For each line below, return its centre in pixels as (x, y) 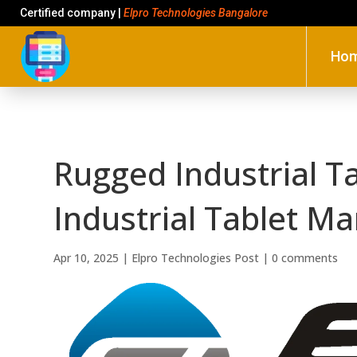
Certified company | (72, 13)
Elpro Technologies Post (196, 257)
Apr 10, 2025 (86, 257)
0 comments (305, 257)
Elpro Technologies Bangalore (196, 13)
